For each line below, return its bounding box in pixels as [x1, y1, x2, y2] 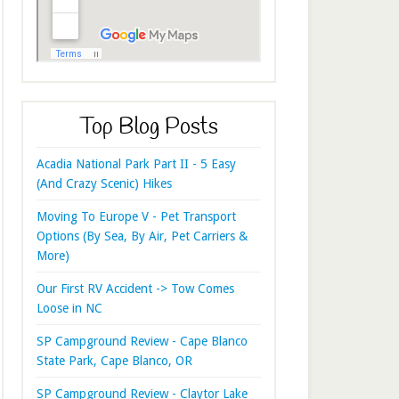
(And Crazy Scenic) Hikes [37, 176, 172, 191]
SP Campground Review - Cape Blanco [37, 334, 248, 349]
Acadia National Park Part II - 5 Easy [37, 157, 236, 172]
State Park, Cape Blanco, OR [37, 354, 192, 369]
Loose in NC [37, 301, 102, 316]
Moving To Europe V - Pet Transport [37, 209, 236, 224]
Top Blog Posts [79, 113, 218, 143]
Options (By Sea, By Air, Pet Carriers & [37, 229, 248, 244]
